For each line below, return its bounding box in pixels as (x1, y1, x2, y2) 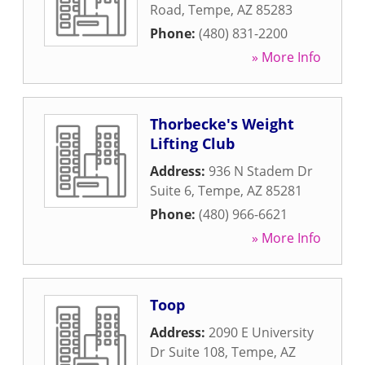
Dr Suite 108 (150, 343, 225, 361)
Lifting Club (150, 134, 235, 153)
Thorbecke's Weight (150, 114, 294, 134)
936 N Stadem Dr (209, 162, 313, 180)
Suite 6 (150, 182, 191, 200)
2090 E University (209, 323, 314, 341)
